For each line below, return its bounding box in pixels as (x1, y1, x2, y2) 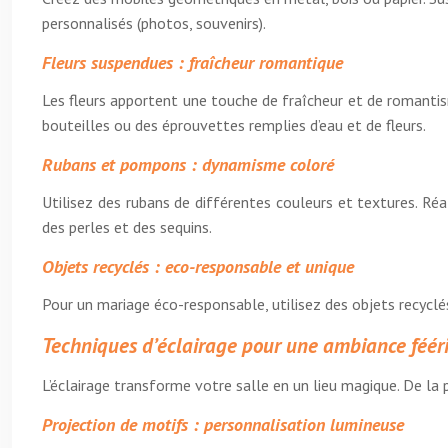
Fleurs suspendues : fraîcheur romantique (42, 51, 343, 74)
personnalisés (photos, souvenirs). (42, 13, 266, 33)
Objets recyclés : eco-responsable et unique (42, 255, 354, 278)
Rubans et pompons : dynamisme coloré (42, 153, 334, 176)
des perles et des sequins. (42, 217, 212, 237)
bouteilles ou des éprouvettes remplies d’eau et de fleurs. (42, 115, 426, 135)
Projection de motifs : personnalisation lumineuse (42, 413, 404, 436)
